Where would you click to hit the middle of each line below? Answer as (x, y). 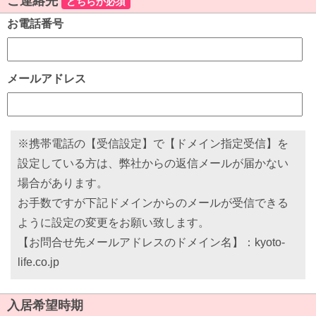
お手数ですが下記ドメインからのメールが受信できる (153, 203)
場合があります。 (63, 183)
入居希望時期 (45, 305)
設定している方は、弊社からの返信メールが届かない (153, 163)
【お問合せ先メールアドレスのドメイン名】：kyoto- (151, 242)
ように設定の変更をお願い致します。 (114, 223)
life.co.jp (38, 262)
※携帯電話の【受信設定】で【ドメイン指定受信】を (153, 144)
